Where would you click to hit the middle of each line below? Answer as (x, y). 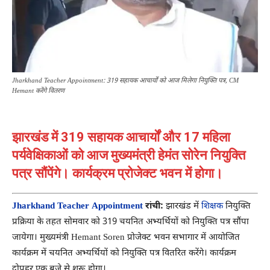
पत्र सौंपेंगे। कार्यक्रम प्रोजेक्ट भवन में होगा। (118, 174)
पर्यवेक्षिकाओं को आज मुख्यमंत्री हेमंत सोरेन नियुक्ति (129, 155)
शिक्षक (211, 206)
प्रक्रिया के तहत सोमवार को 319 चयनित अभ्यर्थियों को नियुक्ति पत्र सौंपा (130, 222)
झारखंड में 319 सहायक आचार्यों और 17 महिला (121, 137)
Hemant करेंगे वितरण (38, 91)
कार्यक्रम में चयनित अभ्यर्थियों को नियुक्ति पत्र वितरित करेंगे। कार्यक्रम (124, 253)
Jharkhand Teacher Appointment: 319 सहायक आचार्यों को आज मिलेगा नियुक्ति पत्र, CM (125, 81)
